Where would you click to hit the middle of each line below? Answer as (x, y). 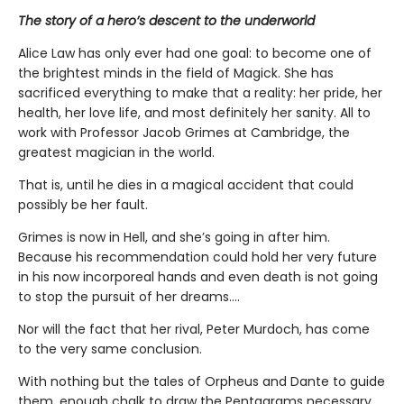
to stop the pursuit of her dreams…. (129, 297)
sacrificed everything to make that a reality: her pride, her (200, 93)
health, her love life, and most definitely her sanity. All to (194, 113)
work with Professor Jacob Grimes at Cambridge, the (184, 133)
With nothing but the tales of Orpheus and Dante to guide (202, 382)
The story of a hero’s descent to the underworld (166, 21)
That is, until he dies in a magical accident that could (186, 185)
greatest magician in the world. (116, 153)
